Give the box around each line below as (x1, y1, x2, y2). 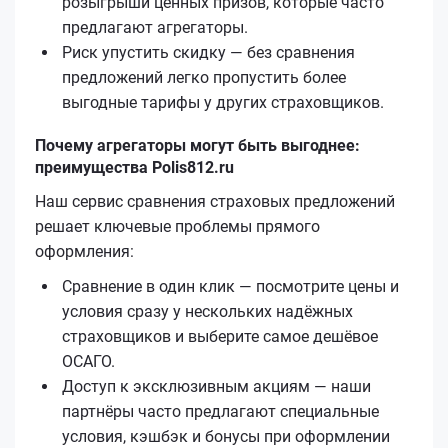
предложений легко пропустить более (62, 67, 346, 87)
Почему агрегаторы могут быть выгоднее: (35, 135, 360, 155)
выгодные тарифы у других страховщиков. (62, 92, 384, 112)
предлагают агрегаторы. (62, 17, 248, 37)
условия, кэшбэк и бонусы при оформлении (62, 426, 390, 446)
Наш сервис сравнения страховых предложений (35, 191, 395, 211)
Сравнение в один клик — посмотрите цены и (62, 276, 399, 296)
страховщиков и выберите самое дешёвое (62, 326, 378, 346)
